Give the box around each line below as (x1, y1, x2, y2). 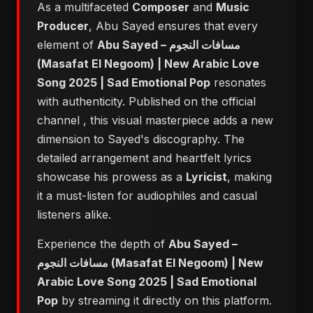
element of (37, 38, 97, 52)
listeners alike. (37, 208, 111, 221)
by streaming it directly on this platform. (58, 293, 272, 307)
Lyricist (186, 170, 227, 184)
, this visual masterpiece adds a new (83, 113, 273, 127)
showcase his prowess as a (37, 170, 186, 184)
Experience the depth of (37, 237, 168, 251)
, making (227, 170, 272, 184)
